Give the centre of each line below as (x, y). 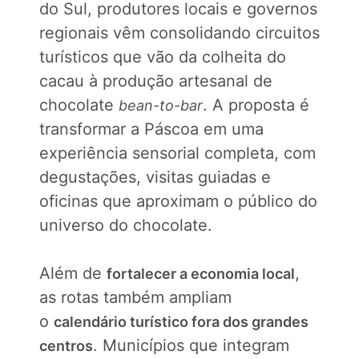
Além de (73, 273)
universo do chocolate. (126, 225)
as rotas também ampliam (135, 297)
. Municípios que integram (191, 345)
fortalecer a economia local (201, 274)
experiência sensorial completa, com (177, 153)
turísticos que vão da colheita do (163, 57)
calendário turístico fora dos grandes (181, 322)
